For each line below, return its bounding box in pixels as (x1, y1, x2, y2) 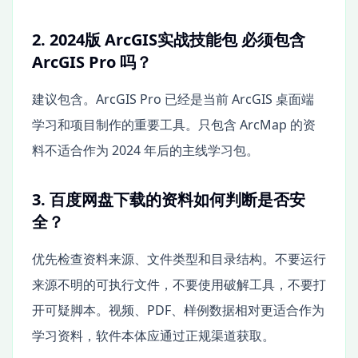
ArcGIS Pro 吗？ (32, 50, 152, 73)
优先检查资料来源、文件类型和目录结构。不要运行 (32, 249, 326, 268)
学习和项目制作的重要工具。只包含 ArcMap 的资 (32, 115, 316, 133)
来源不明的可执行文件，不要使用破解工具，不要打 (32, 275, 326, 293)
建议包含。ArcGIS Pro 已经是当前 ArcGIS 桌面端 (32, 89, 314, 108)
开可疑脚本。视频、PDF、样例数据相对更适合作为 (32, 300, 324, 319)
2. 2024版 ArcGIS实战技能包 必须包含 (32, 28, 305, 50)
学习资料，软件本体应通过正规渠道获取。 (32, 326, 275, 344)
